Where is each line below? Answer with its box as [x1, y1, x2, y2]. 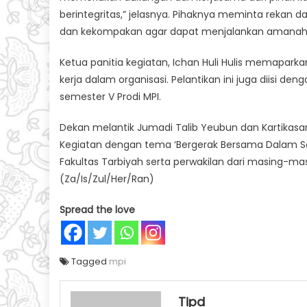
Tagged [71, 254, 109, 268]
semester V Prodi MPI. [60, 89, 161, 103]
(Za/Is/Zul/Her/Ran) [60, 171, 154, 186]
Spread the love [60, 202, 135, 217]
